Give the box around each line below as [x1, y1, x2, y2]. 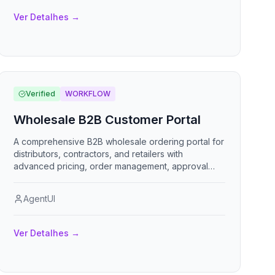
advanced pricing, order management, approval [14, 161, 209, 171]
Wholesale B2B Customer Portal [14, 112, 201, 127]
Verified [26, 89, 56, 98]
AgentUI [23, 193, 56, 204]
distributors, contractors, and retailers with [14, 149, 184, 159]
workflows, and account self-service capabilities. [14, 173, 212, 184]
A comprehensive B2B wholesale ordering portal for [14, 136, 225, 147]
